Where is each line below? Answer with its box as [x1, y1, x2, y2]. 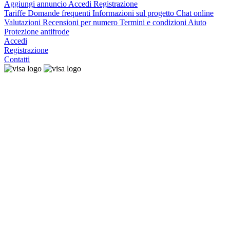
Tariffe [4, 9, 28, 17]
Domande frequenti [28, 9, 92, 17]
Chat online [176, 9, 214, 17]
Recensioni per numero [43, 18, 120, 27]
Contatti [4, 55, 30, 64]
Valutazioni [4, 18, 43, 27]
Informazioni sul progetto [92, 9, 176, 17]
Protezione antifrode [4, 27, 69, 36]
